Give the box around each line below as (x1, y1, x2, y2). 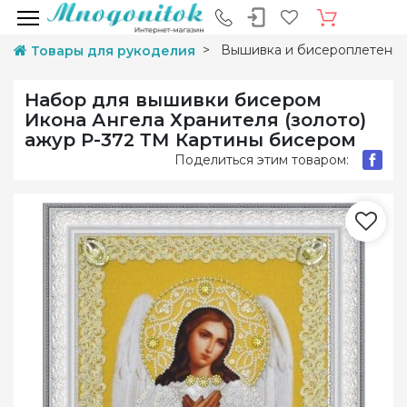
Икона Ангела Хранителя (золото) (25, 109, 366, 131)
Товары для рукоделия (31, 43, 195, 59)
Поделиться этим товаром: (174, 151, 349, 168)
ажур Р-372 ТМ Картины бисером (25, 129, 356, 151)
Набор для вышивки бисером (25, 89, 322, 111)
